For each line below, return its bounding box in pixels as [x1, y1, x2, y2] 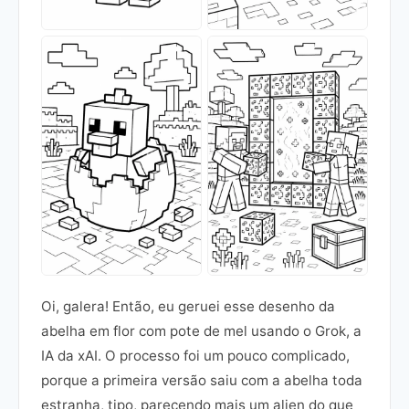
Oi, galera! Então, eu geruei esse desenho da [41, 297, 335, 315]
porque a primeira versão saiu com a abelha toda [41, 371, 362, 389]
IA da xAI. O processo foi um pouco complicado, [41, 346, 350, 364]
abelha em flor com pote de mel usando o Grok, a [41, 321, 362, 340]
